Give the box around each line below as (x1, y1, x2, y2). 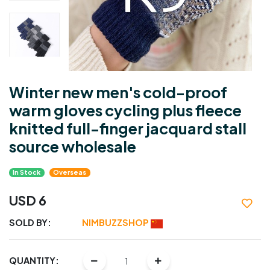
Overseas (53, 168, 87, 177)
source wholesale (9, 137, 136, 157)
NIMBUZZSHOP (82, 217, 151, 228)
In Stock (13, 168, 41, 177)
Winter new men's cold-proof (9, 83, 227, 102)
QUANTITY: (9, 255, 59, 266)
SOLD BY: (9, 217, 53, 228)
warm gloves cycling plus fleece (9, 101, 242, 121)
